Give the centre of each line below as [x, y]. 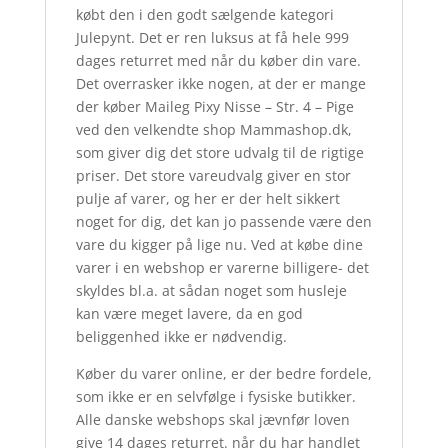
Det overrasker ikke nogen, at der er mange [220, 84]
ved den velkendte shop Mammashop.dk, [213, 130]
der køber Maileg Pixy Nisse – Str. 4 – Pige [214, 107]
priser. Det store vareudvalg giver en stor [213, 176]
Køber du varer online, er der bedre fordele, [223, 374]
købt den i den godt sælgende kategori [204, 15]
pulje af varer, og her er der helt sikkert [207, 199]
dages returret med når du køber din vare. [218, 61]
